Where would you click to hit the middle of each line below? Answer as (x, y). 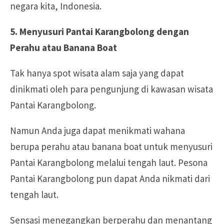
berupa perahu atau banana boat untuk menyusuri (111, 146)
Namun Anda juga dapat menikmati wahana (97, 130)
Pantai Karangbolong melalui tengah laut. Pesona (109, 162)
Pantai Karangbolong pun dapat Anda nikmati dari (110, 178)
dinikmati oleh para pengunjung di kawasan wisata (111, 89)
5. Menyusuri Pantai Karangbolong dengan (99, 31)
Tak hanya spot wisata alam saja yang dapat (97, 73)
